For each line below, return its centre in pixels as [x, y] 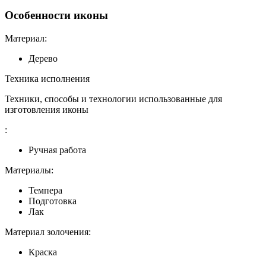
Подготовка [53, 201]
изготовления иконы [47, 109]
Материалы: [29, 170]
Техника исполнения [47, 78]
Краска [43, 252]
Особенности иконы [56, 15]
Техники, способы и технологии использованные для [113, 99]
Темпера [45, 190]
